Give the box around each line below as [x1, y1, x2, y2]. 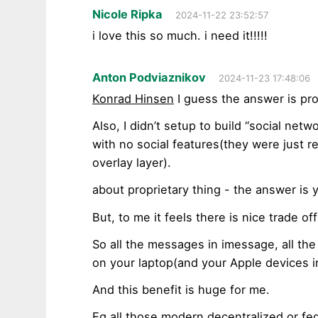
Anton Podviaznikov [92, 70, 207, 84]
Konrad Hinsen [92, 91, 175, 106]
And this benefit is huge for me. [92, 283, 270, 297]
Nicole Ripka [92, 6, 163, 21]
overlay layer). [92, 155, 172, 170]
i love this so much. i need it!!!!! [92, 28, 268, 43]
